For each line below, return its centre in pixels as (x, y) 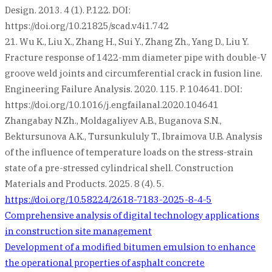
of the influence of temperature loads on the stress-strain (129, 152)
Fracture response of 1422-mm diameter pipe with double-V (136, 57)
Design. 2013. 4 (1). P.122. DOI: (68, 10)
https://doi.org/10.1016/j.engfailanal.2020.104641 (112, 104)
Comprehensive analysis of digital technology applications (132, 215)
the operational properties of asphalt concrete (105, 262)
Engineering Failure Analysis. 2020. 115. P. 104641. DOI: (124, 89)
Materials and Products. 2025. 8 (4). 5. (84, 183)
